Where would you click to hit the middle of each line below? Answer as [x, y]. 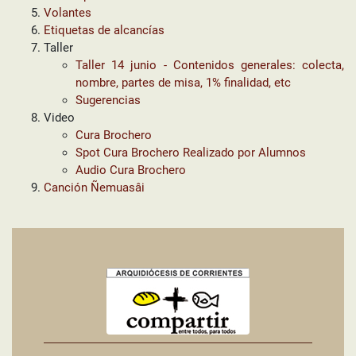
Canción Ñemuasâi [94, 188]
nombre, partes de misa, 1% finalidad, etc [183, 83]
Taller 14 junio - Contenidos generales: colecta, [210, 65]
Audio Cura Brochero [131, 170]
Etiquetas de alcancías [104, 30]
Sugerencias [108, 100]
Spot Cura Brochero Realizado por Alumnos [191, 153]
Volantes [68, 13]
